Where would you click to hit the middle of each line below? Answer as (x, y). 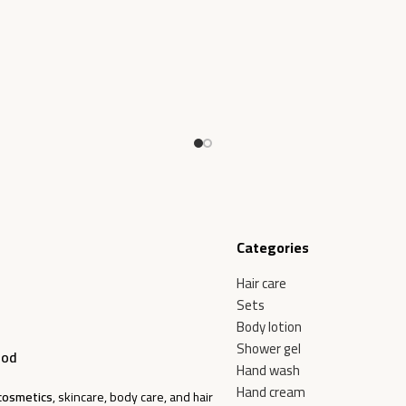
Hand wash (268, 371)
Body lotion (269, 327)
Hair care (261, 284)
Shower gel (268, 349)
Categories (272, 248)
